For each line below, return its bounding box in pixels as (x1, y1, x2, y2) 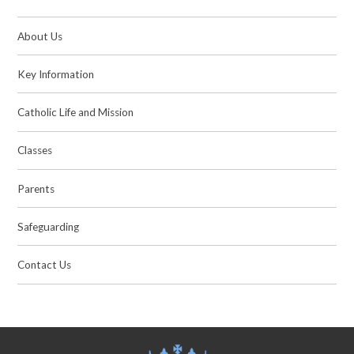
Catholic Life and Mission (17, 106, 134, 119)
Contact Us (17, 258, 72, 272)
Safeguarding (17, 220, 80, 233)
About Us (17, 29, 63, 43)
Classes (17, 144, 53, 157)
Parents (17, 182, 55, 195)
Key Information (17, 67, 95, 81)
